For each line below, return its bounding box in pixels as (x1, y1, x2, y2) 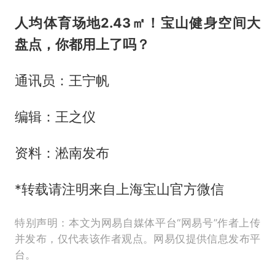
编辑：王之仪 (14, 108, 96, 125)
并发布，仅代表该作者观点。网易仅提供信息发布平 (14, 232, 261, 245)
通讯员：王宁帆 (14, 72, 109, 88)
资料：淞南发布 (14, 144, 109, 161)
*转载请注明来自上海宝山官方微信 (14, 180, 224, 197)
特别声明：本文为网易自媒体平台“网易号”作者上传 (14, 216, 261, 229)
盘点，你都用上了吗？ (14, 36, 150, 53)
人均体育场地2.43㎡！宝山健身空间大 (14, 15, 261, 31)
